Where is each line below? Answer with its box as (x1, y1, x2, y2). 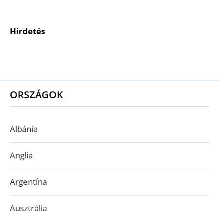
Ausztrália (10, 202, 47, 214)
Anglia (10, 150, 33, 161)
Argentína (10, 176, 47, 187)
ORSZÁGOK (10, 88, 63, 101)
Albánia (10, 123, 38, 134)
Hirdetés (10, 25, 45, 37)
